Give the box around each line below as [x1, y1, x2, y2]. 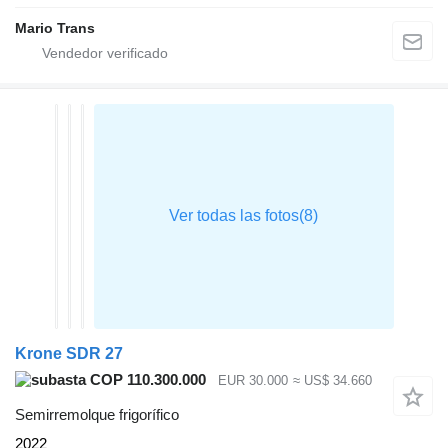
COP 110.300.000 [86, 370, 206, 388]
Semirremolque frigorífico [15, 405, 179, 423]
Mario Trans [15, 19, 95, 36]
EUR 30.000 [218, 373, 288, 388]
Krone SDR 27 [15, 344, 123, 362]
